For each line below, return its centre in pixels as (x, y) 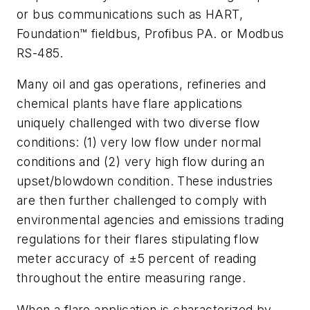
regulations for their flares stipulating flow (138, 239)
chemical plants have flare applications (130, 104)
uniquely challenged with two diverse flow (138, 123)
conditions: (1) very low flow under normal (139, 143)
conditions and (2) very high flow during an (141, 162)
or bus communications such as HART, (130, 14)
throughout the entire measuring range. (131, 278)
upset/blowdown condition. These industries (145, 181)
